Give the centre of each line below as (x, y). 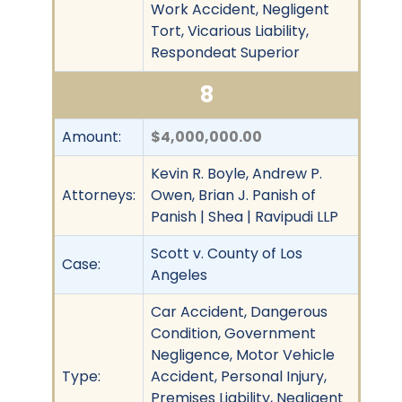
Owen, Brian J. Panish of (233, 195)
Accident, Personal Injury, (239, 376)
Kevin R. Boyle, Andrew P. (236, 173)
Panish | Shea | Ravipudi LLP (245, 216)
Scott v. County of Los (227, 253)
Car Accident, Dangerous (239, 311)
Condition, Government (233, 333)
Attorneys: (99, 195)
